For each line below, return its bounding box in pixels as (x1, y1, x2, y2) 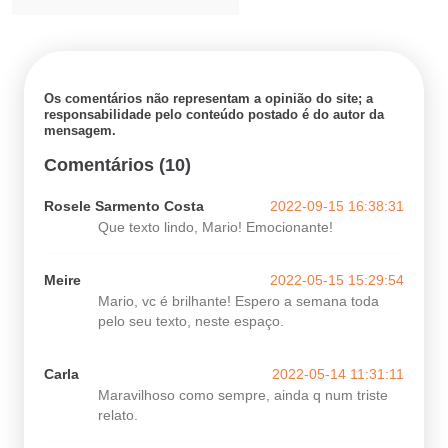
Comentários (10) (44, 155, 191, 175)
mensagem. (44, 123, 116, 138)
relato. (98, 407, 138, 423)
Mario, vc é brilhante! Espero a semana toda (98, 293, 379, 309)
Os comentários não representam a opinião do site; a (44, 91, 373, 106)
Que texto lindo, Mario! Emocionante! (98, 219, 333, 235)
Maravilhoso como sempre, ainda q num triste (98, 387, 388, 403)
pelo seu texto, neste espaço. (98, 313, 284, 329)
